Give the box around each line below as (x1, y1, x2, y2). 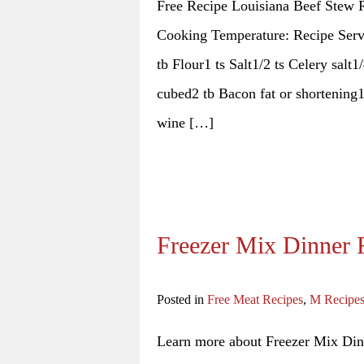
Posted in (157, 292, 207, 307)
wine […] (157, 115, 214, 132)
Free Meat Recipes (207, 292, 303, 307)
